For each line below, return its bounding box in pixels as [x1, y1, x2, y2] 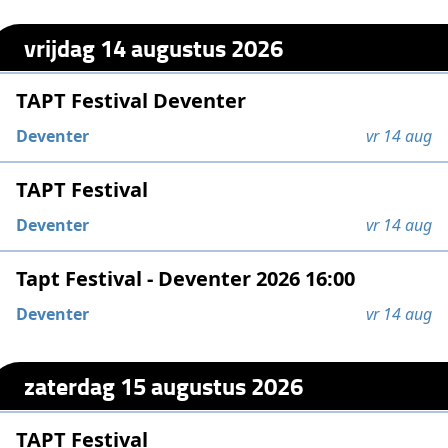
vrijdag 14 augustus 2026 [24, 29, 284, 65]
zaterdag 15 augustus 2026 [24, 367, 304, 403]
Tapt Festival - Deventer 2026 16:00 [16, 265, 356, 293]
